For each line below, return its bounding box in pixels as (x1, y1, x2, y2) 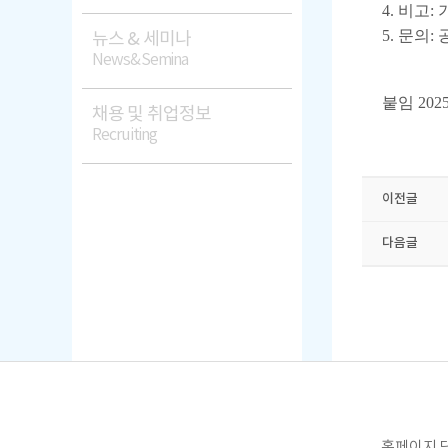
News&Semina (92, 51, 189, 69)
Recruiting (92, 126, 157, 144)
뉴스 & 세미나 (92, 29, 191, 50)
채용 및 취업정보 (92, 104, 211, 125)
